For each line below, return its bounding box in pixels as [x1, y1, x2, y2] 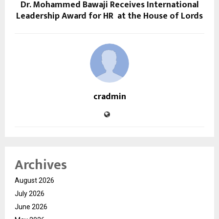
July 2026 [15, 190, 44, 198]
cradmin [93, 89, 126, 105]
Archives [15, 153, 67, 177]
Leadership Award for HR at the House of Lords [16, 9, 203, 24]
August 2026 [15, 176, 54, 185]
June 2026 [15, 203, 47, 211]
